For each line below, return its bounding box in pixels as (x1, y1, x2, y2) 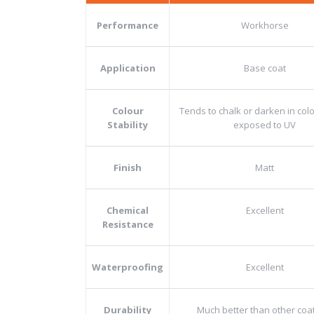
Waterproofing (92, 261, 163, 273)
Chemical (107, 204, 149, 217)
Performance (97, 19, 158, 32)
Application (100, 62, 156, 74)
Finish (114, 161, 142, 174)
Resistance (102, 218, 153, 231)
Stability (107, 118, 148, 131)
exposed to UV (233, 118, 296, 131)
